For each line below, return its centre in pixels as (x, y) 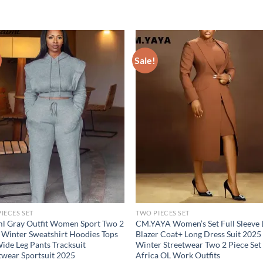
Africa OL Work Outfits (178, 255)
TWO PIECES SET (163, 213)
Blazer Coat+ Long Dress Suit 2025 (199, 234)
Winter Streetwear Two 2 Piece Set (199, 245)
